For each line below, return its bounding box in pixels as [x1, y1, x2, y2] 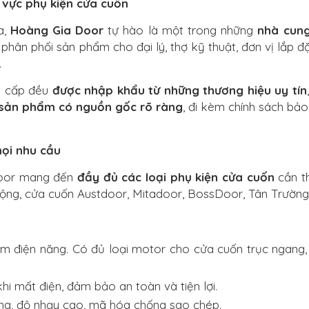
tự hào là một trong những [103, 23, 258, 38]
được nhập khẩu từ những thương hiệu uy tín [52, 83, 307, 98]
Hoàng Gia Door [10, 23, 104, 38]
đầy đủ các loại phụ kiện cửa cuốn [77, 170, 275, 185]
